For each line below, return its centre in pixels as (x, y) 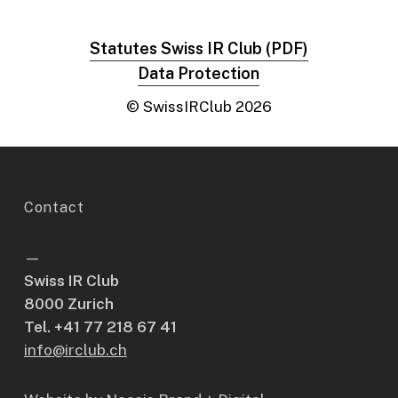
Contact (54, 207)
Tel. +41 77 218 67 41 (100, 327)
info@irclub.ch (75, 350)
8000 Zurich (68, 304)
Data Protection (199, 74)
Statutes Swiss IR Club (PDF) (199, 49)
